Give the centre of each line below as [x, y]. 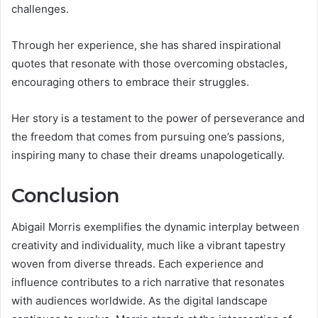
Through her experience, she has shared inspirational [146, 45]
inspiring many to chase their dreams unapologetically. [148, 155]
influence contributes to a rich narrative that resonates [148, 283]
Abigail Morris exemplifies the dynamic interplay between [155, 227]
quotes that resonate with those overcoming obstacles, [149, 63]
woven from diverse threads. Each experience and [137, 264]
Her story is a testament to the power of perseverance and [158, 118]
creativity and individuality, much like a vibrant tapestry [148, 246]
